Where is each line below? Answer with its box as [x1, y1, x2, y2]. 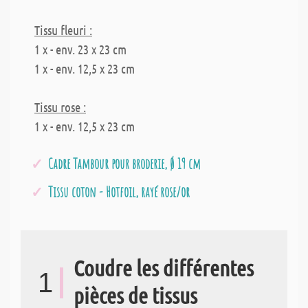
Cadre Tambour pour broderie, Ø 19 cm [48, 154, 201, 173]
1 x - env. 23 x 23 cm [34, 41, 126, 57]
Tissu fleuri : [34, 21, 92, 38]
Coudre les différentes [74, 254, 254, 281]
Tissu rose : [34, 98, 86, 115]
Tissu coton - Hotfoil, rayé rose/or [48, 182, 190, 201]
